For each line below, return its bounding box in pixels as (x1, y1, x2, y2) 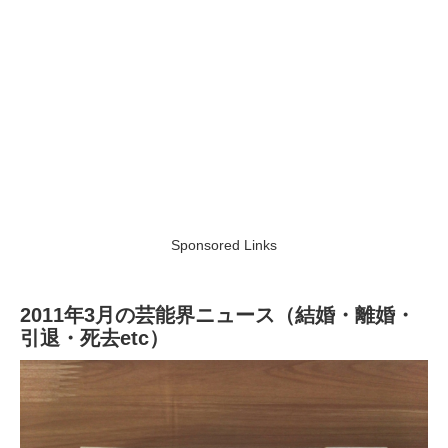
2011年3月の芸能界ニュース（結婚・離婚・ (20, 303, 415, 326)
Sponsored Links (171, 236, 277, 253)
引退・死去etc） (20, 326, 169, 349)
